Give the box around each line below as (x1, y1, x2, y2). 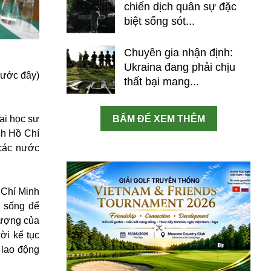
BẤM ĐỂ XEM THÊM (112, 114, 205, 124)
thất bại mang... (124, 76, 199, 88)
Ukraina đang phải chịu (124, 61, 235, 73)
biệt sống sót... (124, 15, 195, 27)
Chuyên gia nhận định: (124, 47, 233, 59)
